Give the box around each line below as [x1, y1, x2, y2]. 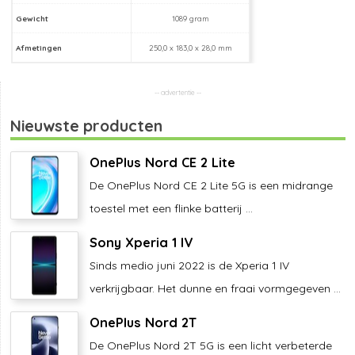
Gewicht [16, 13, 48, 23]
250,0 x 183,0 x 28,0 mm [148, 42, 232, 52]
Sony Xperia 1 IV [90, 234, 193, 250]
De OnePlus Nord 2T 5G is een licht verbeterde [90, 338, 332, 353]
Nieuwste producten [10, 115, 162, 136]
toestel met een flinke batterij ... [90, 200, 253, 216]
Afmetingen [16, 42, 62, 52]
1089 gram [171, 13, 209, 23]
